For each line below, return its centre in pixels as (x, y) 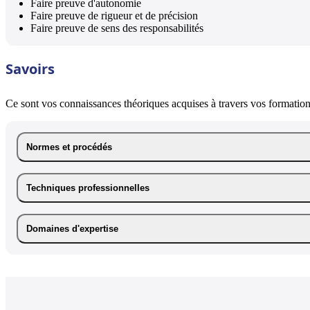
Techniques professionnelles (88, 188)
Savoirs (30, 69)
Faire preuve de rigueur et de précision (114, 15)
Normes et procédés (69, 147)
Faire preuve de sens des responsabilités (117, 28)
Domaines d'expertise (72, 228)
